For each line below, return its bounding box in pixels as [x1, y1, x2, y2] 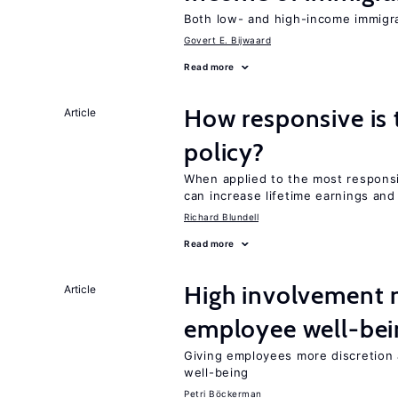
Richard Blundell [184, 211, 259, 222]
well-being [184, 365, 249, 379]
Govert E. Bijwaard [184, 35, 271, 45]
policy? [184, 137, 265, 167]
